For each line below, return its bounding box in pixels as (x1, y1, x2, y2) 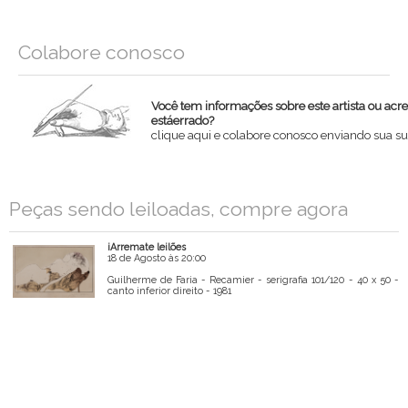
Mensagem (190, 248, 251, 263)
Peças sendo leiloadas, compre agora (9, 198, 348, 221)
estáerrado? (151, 113, 214, 128)
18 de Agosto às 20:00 (107, 252, 206, 264)
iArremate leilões (107, 241, 186, 253)
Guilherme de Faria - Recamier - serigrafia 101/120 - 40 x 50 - (107, 274, 399, 286)
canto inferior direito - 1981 (107, 285, 231, 297)
